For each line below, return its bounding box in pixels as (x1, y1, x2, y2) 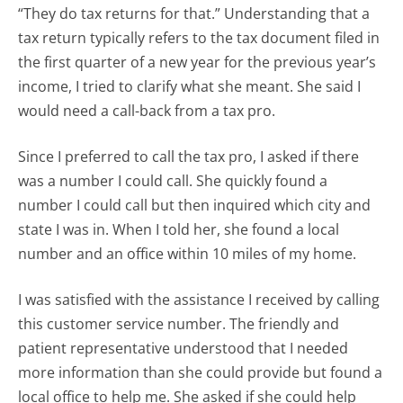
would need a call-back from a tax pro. (18, 101, 276, 121)
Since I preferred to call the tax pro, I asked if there (18, 147, 360, 167)
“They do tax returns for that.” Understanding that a (18, 4, 371, 24)
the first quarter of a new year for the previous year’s (18, 52, 377, 73)
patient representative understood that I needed (18, 338, 349, 359)
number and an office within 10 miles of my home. (18, 244, 357, 264)
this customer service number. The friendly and (18, 314, 340, 335)
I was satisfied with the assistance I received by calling (18, 290, 381, 310)
